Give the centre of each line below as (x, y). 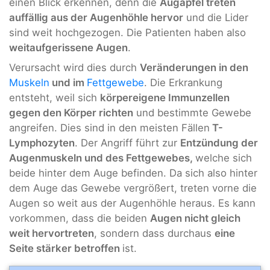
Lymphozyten (42, 143)
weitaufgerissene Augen (68, 47)
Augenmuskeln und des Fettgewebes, (102, 158)
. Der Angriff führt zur (127, 143)
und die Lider (216, 17)
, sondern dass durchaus (154, 234)
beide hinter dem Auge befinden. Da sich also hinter (133, 173)
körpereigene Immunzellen (165, 98)
